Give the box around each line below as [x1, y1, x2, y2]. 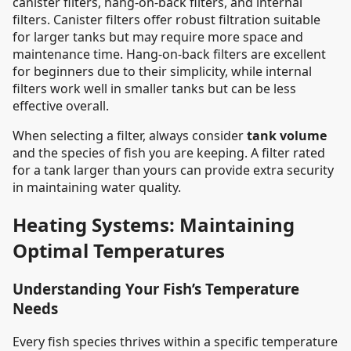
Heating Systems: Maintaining [13, 212, 295, 238]
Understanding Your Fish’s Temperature [13, 278, 299, 299]
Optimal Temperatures [13, 237, 225, 264]
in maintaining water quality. [13, 179, 181, 197]
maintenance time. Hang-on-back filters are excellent [13, 45, 326, 63]
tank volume [247, 127, 327, 145]
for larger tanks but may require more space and [13, 28, 303, 46]
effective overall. [13, 97, 109, 115]
